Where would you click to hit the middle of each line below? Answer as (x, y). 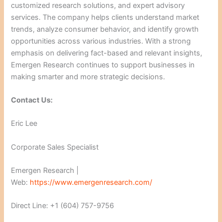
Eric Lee (24, 124)
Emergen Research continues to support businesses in (103, 65)
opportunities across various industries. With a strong (101, 41)
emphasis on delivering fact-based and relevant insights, (107, 53)
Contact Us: (32, 100)
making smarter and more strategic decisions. (88, 77)
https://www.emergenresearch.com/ (91, 182)
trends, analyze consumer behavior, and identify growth (105, 29)
